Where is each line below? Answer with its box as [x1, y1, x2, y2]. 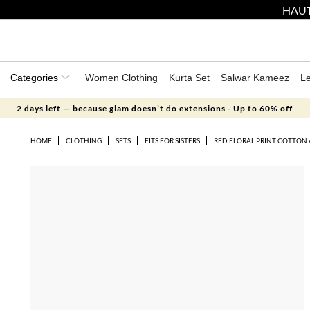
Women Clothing [85, 72, 158, 83]
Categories [10, 72, 61, 83]
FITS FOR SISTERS [144, 136, 200, 145]
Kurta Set [169, 72, 210, 83]
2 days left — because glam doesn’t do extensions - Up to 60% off [17, 103, 293, 113]
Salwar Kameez [221, 72, 289, 83]
